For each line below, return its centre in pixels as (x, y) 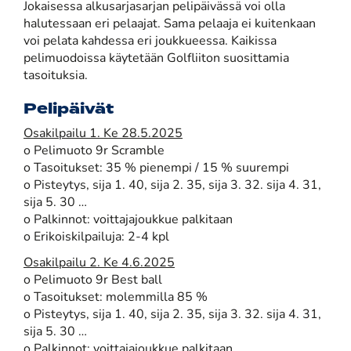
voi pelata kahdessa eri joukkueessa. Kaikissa (150, 41)
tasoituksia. (56, 76)
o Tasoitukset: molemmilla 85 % (116, 297)
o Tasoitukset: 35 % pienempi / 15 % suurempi (156, 168)
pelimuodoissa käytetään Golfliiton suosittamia (156, 58)
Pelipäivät (69, 109)
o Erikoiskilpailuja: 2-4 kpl (96, 237)
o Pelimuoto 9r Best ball (93, 280)
